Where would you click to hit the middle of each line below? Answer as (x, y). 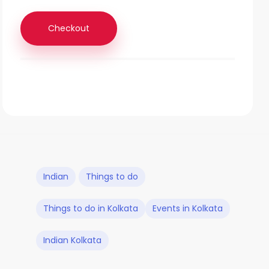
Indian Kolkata (72, 240)
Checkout (69, 28)
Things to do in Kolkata (91, 209)
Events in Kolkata (188, 209)
